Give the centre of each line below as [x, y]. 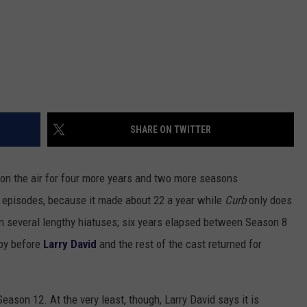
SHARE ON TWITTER [171, 130]
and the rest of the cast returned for [179, 244]
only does [269, 200]
